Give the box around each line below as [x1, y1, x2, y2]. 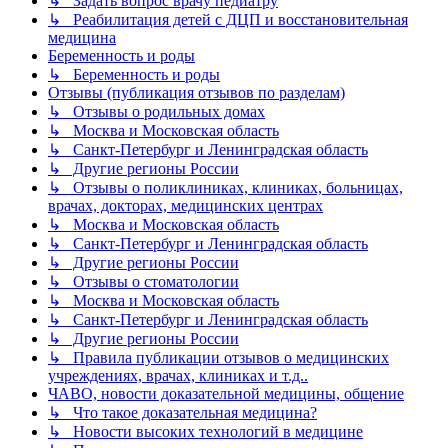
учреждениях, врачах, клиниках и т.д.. [48, 367, 308, 385]
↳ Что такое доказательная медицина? [48, 404, 317, 422]
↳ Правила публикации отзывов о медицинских [48, 349, 389, 367]
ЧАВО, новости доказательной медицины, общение [48, 385, 404, 403]
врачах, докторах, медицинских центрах [48, 197, 323, 215]
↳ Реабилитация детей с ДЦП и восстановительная [48, 11, 408, 29]
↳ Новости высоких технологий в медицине [48, 423, 363, 441]
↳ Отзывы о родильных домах [48, 103, 265, 121]
